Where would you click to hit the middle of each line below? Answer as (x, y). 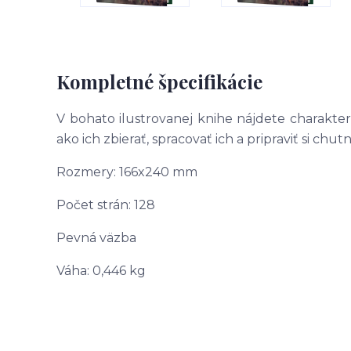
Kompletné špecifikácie (159, 82)
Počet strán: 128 (106, 205)
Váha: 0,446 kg (101, 271)
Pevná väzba (96, 238)
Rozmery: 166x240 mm (127, 172)
